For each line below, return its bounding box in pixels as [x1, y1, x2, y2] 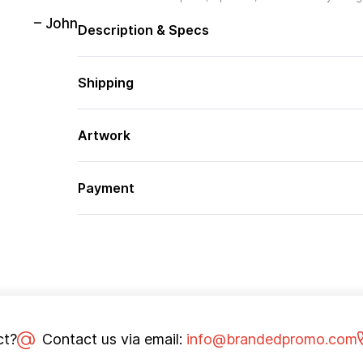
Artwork [77, 127, 130, 143]
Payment [77, 180, 135, 196]
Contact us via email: [37, 331, 186, 348]
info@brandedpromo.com [186, 331, 357, 348]
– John [33, 15, 78, 32]
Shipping [77, 75, 134, 91]
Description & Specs [77, 22, 209, 38]
